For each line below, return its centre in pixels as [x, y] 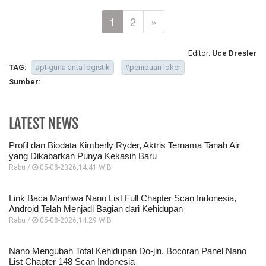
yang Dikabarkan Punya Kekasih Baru [83, 156]
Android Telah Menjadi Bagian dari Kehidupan [96, 208]
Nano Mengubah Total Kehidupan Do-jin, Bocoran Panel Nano [128, 251]
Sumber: [25, 81]
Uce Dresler [235, 53]
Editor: [200, 53]
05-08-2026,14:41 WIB [75, 167]
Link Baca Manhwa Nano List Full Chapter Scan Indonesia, [123, 198]
